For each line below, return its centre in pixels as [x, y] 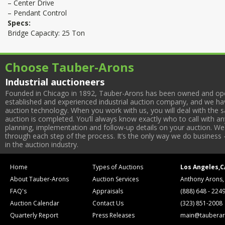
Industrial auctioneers [55, 82]
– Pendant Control [37, 13]
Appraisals [108, 191]
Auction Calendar [35, 203]
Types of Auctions [118, 167]
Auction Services [116, 179]
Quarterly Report [34, 215]
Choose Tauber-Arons [70, 67]
